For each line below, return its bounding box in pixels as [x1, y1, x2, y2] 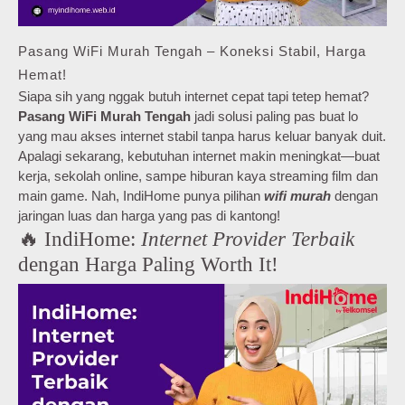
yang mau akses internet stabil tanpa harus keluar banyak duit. [18, 127, 386, 144]
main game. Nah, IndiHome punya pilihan [18, 187, 264, 203]
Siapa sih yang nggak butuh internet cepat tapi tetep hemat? [18, 88, 369, 104]
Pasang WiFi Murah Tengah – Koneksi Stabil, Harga [18, 42, 366, 59]
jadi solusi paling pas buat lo [191, 108, 358, 124]
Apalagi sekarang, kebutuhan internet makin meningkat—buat [18, 147, 380, 164]
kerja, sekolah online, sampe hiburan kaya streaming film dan [18, 167, 378, 184]
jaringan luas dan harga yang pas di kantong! [18, 207, 280, 223]
